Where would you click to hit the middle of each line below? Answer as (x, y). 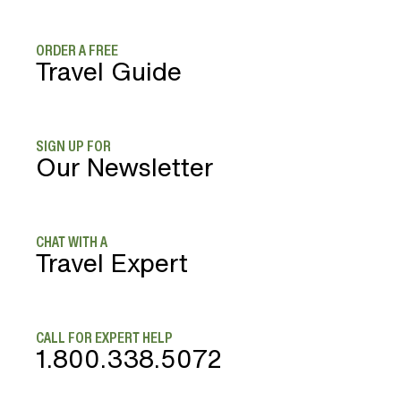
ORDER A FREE (77, 50)
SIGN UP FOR (73, 145)
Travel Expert (112, 262)
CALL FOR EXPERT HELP (104, 337)
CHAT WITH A (72, 241)
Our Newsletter (124, 166)
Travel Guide (109, 71)
